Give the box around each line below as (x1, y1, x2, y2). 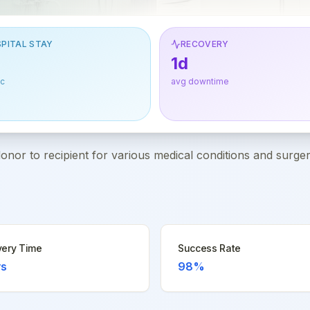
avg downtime (171, 76, 229, 86)
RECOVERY (181, 39, 229, 49)
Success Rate (178, 242, 241, 254)
